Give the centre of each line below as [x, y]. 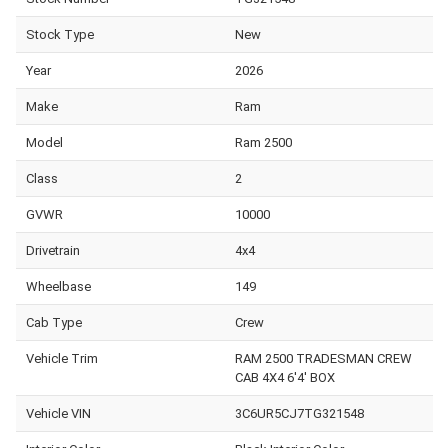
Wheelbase [58, 286]
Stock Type [60, 34]
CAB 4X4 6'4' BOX [284, 377]
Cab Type [54, 322]
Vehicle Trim [62, 358]
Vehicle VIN [58, 413]
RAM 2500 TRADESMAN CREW [323, 358]
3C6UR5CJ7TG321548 [299, 413]
